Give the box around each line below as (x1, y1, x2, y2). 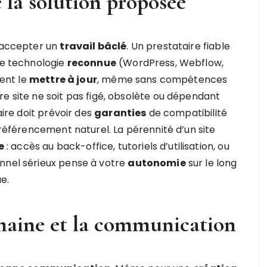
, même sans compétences (97, 73, 228, 86)
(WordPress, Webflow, (116, 56, 224, 70)
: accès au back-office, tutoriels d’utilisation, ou (4, 139, 229, 153)
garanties (94, 106, 147, 120)
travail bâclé (60, 39, 127, 53)
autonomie (128, 156, 186, 170)
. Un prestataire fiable (126, 39, 230, 53)
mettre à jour (29, 73, 97, 86)
